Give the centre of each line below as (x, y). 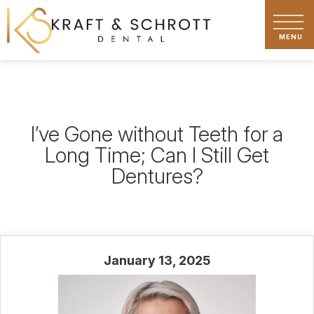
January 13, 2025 (157, 260)
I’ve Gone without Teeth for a (157, 134)
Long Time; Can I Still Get (157, 155)
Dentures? (157, 176)
